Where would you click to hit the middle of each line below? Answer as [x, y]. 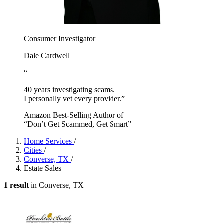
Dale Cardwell [47, 55]
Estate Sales [43, 168]
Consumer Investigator [59, 38]
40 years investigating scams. [69, 89]
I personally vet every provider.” [74, 98]
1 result [16, 185]
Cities [34, 150]
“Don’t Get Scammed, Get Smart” [78, 124]
